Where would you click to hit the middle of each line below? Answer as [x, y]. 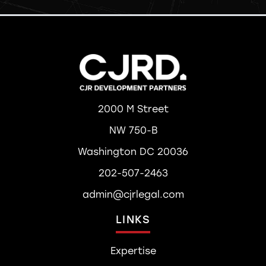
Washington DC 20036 [133, 152]
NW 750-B [133, 131]
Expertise [133, 251]
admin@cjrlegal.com [133, 195]
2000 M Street [133, 109]
